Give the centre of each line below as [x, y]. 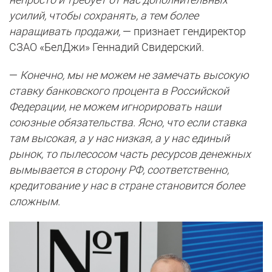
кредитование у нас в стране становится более [127, 186]
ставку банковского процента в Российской [119, 91]
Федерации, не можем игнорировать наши [115, 107]
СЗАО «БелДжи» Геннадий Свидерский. [107, 47]
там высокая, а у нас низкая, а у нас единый [119, 138]
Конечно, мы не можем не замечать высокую [134, 75]
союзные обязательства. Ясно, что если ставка [128, 123]
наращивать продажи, [65, 32]
